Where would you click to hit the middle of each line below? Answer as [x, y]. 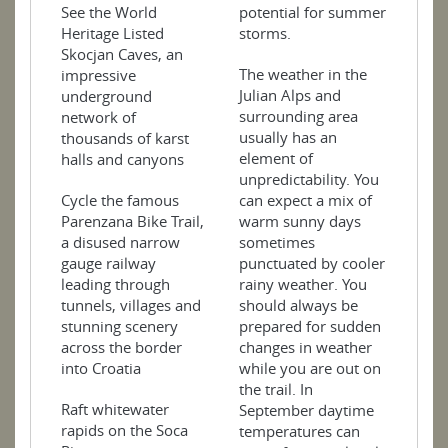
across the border [121, 346]
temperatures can [299, 430]
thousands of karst [125, 137]
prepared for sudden [310, 325]
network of [98, 116]
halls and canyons [122, 158]
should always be [298, 304]
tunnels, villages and [131, 304]
